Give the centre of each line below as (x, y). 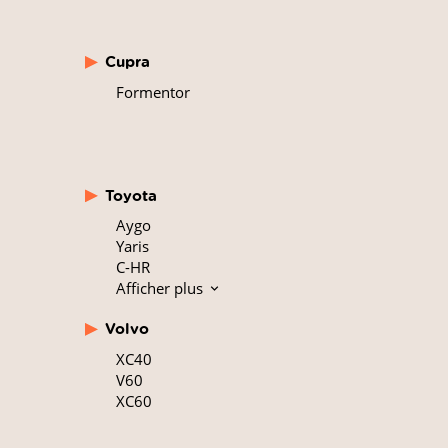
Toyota (130, 195)
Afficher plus (161, 288)
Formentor (152, 91)
